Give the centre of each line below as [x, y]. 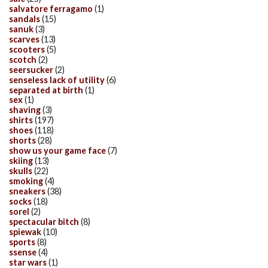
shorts [22, 141]
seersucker [31, 69]
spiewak [25, 232]
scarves [24, 39]
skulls [21, 171]
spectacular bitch [44, 221]
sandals [25, 19]
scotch [23, 59]
